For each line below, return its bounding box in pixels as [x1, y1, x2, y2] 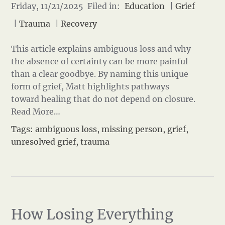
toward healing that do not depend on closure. [11, 94, 198, 104]
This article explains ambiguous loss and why [11, 44, 191, 54]
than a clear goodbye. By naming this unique [11, 69, 189, 79]
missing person [101, 124, 163, 134]
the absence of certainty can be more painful [11, 56, 188, 66]
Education [125, 1, 165, 11]
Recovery [61, 19, 97, 29]
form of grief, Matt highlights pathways [11, 81, 170, 91]
